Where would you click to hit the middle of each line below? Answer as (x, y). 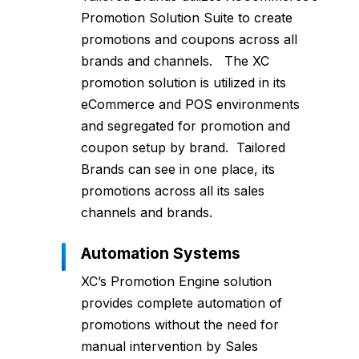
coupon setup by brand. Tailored (183, 148)
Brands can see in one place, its (177, 169)
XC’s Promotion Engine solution (176, 282)
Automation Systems (174, 254)
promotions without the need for (179, 325)
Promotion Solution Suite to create (186, 18)
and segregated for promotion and (185, 126)
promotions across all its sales (172, 191)
